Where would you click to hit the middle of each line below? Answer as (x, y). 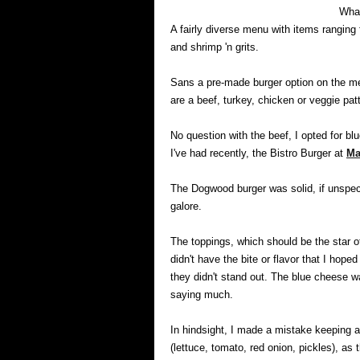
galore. (186, 206)
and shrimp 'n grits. (215, 47)
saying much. (202, 295)
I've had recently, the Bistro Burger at (258, 153)
